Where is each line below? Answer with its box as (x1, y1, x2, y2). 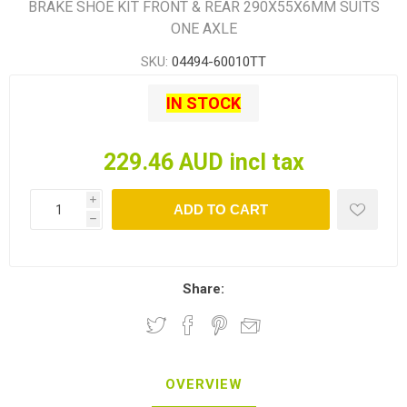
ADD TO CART (173, 202, 268, 218)
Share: (183, 281, 224, 298)
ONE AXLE (170, 20, 237, 38)
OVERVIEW (164, 376, 243, 393)
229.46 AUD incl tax (103, 149, 304, 176)
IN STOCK (166, 94, 241, 114)
